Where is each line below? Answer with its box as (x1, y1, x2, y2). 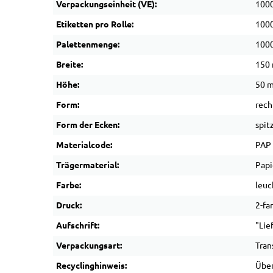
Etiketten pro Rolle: (56, 19, 133, 29)
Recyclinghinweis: (56, 261, 127, 271)
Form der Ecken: (56, 120, 119, 130)
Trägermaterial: (56, 160, 119, 170)
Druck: (56, 200, 82, 210)
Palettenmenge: (56, 40, 119, 49)
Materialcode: (56, 140, 112, 150)
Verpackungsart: (56, 241, 122, 250)
